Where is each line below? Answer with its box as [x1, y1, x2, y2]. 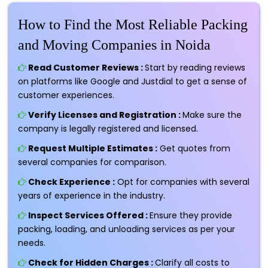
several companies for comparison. [18, 156, 166, 168]
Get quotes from [157, 142, 230, 154]
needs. [18, 236, 45, 249]
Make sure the [182, 108, 242, 121]
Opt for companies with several [115, 175, 249, 188]
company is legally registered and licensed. [18, 122, 198, 135]
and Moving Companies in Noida [18, 36, 211, 53]
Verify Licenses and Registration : [26, 108, 182, 121]
